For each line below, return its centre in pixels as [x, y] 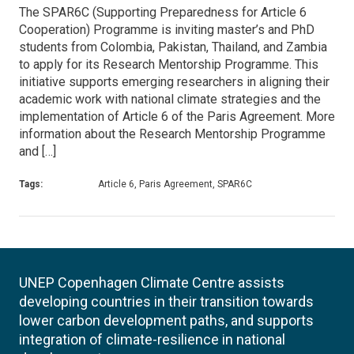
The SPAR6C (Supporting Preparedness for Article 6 [163, 13]
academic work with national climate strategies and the [170, 100]
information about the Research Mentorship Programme [172, 134]
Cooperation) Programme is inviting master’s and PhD [167, 30]
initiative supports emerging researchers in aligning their [174, 82]
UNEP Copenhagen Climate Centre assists [152, 283]
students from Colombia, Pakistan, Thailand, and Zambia [173, 47]
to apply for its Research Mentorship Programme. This [169, 65]
